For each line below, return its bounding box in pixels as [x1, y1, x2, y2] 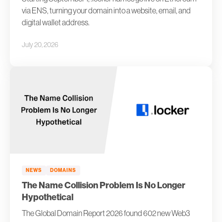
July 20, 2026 [22, 40, 58, 49]
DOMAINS [50, 167, 76, 173]
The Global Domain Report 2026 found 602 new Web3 [22, 208, 190, 218]
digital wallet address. [22, 17, 90, 27]
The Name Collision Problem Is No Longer [22, 179, 185, 191]
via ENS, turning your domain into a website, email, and [22, 5, 191, 15]
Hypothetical [22, 191, 73, 203]
